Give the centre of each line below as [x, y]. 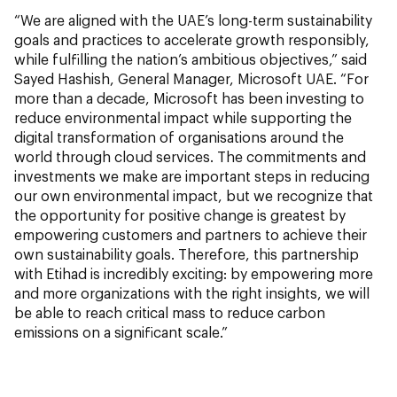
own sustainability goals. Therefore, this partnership [187, 253]
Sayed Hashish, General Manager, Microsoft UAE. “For [191, 78]
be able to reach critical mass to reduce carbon [170, 312]
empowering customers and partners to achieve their [191, 234]
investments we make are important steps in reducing [192, 175]
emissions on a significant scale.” [121, 331]
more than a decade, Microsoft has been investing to [189, 97]
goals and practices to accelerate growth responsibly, [192, 39]
